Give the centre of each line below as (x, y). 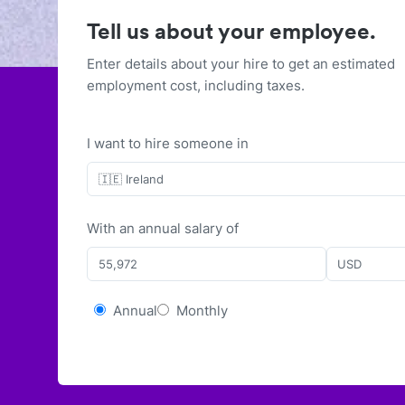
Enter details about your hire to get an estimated (241, 64)
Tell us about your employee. (231, 31)
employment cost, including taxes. (196, 85)
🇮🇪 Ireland (131, 179)
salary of (210, 228)
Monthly (202, 311)
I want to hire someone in (168, 143)
